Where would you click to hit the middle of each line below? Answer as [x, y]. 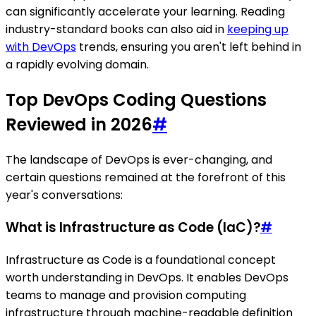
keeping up [258, 30]
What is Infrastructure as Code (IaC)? [133, 227]
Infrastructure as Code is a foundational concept [141, 260]
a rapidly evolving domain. [77, 65]
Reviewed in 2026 [79, 125]
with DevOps [41, 47]
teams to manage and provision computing [126, 295]
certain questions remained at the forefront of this [146, 178]
